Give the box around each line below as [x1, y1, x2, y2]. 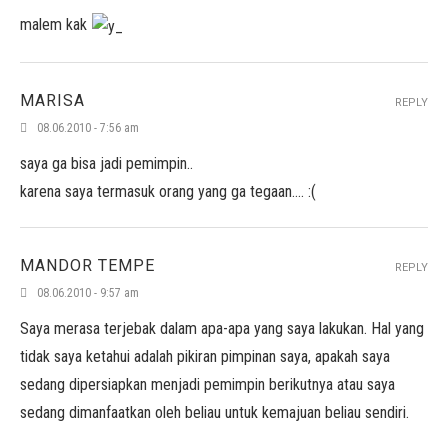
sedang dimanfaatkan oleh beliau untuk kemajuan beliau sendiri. [20, 403, 409, 422]
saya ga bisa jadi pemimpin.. [20, 154, 193, 173]
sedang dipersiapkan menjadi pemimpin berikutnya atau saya [20, 375, 395, 394]
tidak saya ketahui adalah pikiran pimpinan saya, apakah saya [20, 347, 390, 366]
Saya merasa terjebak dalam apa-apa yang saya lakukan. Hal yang [20, 319, 424, 338]
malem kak [20, 15, 91, 34]
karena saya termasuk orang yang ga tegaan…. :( [20, 182, 316, 201]
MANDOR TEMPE [20, 256, 155, 275]
